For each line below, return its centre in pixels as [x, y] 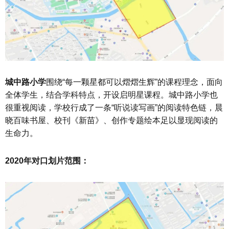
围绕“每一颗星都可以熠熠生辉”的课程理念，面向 [134, 82]
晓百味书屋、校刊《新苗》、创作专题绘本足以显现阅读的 [111, 121]
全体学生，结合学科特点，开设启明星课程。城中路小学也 [111, 95]
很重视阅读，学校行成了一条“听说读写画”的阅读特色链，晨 [114, 108]
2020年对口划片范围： [47, 161]
